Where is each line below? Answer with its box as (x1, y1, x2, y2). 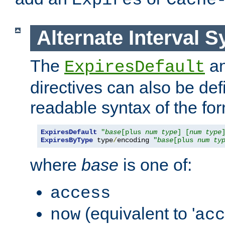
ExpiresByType (41, 136, 93, 144)
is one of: (119, 155, 192, 174)
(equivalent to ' (80, 203, 195, 223)
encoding (117, 136, 153, 144)
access (50, 183, 110, 203)
